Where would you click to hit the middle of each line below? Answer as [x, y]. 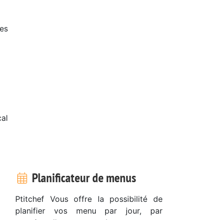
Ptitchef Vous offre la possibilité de [89, 199]
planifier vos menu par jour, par [89, 210]
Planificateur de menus [82, 177]
